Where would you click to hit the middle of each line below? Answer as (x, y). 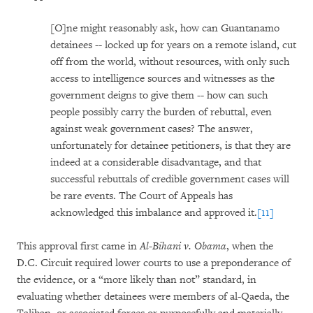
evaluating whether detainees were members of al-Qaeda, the (153, 297)
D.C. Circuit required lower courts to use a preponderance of (154, 263)
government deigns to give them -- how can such (159, 95)
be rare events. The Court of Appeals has (141, 196)
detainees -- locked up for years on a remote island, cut (173, 45)
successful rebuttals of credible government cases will (170, 179)
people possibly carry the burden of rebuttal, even (161, 112)
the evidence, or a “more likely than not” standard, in (137, 280)
